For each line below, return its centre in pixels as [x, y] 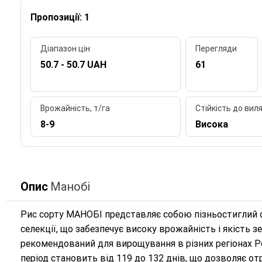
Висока [211, 125]
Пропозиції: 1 [60, 17]
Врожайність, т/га [75, 108]
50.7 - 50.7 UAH [73, 65]
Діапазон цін [65, 49]
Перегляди [216, 49]
